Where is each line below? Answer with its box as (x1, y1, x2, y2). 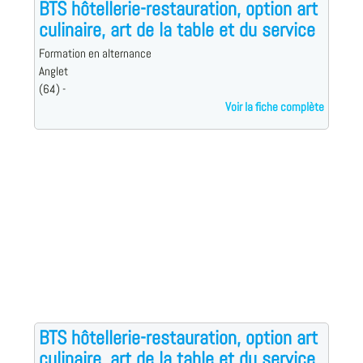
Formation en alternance (38, 45, 152, 62)
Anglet (38, 63, 68, 80)
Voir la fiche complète (225, 99, 325, 116)
